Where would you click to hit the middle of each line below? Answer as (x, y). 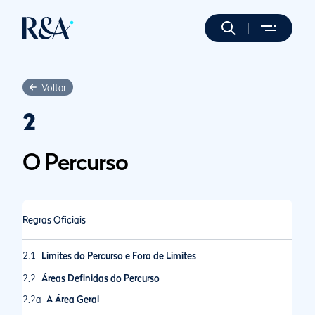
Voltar (54, 87)
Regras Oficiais (54, 219)
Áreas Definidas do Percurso (101, 278)
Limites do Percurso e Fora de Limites (119, 255)
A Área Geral (73, 299)
